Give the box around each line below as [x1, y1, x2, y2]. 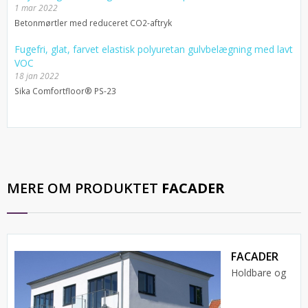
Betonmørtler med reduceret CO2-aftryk [14, 17, 172, 29]
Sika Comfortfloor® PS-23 [14, 85, 116, 97]
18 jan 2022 [14, 70, 59, 82]
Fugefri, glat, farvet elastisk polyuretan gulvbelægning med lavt [14, 43, 293, 56]
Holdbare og [231, 266, 286, 280]
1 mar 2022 [14, 2, 58, 14]
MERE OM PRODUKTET [7, 179, 162, 198]
